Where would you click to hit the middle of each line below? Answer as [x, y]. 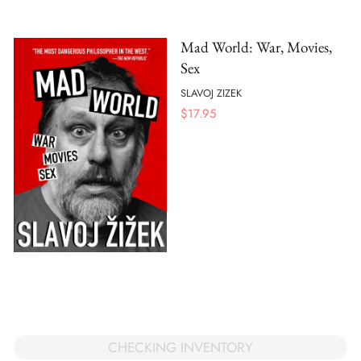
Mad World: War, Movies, [256, 48]
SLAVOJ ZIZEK [211, 93]
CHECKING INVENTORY [180, 347]
